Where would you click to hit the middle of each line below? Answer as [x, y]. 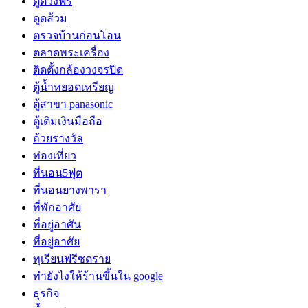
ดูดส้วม [50, 18]
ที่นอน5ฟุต [58, 173]
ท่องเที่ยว [55, 155]
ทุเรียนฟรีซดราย [72, 258]
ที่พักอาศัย [57, 207]
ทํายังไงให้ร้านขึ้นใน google [98, 276]
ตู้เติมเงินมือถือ [68, 121]
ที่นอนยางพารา [70, 190]
